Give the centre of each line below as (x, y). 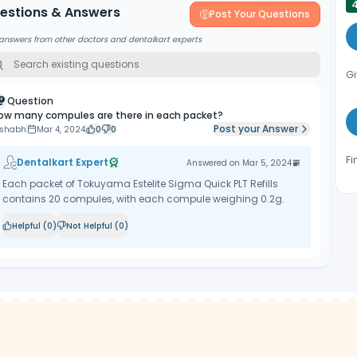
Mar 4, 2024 (61, 129)
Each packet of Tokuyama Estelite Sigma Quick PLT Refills (140, 184)
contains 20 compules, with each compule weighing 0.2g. (143, 199)
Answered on (215, 163)
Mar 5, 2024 (267, 163)
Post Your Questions (260, 14)
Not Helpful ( (92, 226)
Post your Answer (256, 129)
